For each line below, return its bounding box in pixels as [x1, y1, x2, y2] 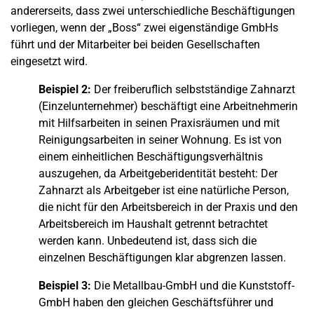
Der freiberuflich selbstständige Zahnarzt [94, 83, 295, 96]
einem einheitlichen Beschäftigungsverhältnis [39, 150, 263, 163]
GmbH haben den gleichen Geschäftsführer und [39, 296, 273, 309]
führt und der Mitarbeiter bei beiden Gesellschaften [11, 38, 260, 51]
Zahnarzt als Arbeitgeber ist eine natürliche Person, [39, 184, 289, 197]
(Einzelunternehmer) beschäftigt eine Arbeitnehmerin [39, 100, 298, 113]
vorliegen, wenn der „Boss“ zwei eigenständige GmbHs [11, 21, 278, 34]
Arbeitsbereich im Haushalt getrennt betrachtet [39, 217, 268, 231]
